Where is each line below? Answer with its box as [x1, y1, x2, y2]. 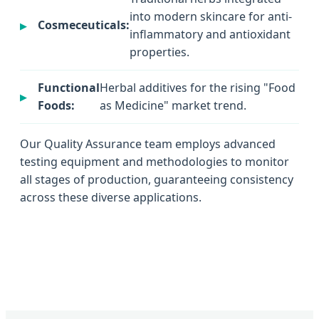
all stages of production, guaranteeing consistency [20, 171, 293, 187]
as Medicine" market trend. [100, 97, 246, 113]
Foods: [38, 97, 75, 113]
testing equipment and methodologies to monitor [20, 153, 289, 169]
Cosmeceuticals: [38, 17, 130, 33]
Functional [38, 79, 100, 95]
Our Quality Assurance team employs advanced [20, 135, 276, 152]
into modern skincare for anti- [130, 8, 292, 24]
